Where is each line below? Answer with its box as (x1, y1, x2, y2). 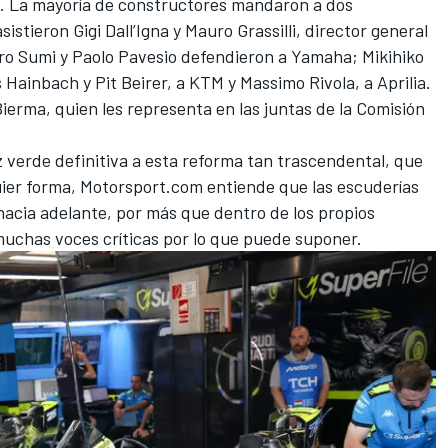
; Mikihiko (352, 45, 424, 68)
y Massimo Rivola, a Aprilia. (224, 71, 431, 94)
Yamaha (291, 45, 352, 68)
